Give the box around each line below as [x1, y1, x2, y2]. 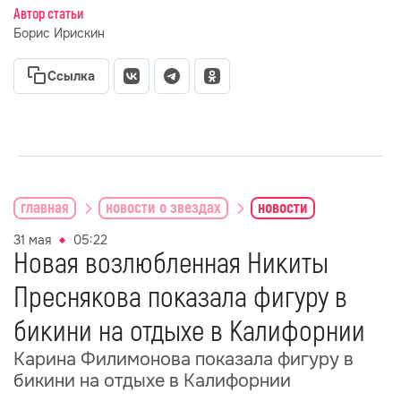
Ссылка [47, 68, 95, 84]
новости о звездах [106, 197, 221, 218]
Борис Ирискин [13, 25, 105, 41]
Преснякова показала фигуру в [13, 280, 347, 316]
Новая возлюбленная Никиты [13, 246, 328, 282]
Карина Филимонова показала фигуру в [13, 348, 354, 371]
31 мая [13, 232, 51, 248]
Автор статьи [13, 5, 83, 23]
